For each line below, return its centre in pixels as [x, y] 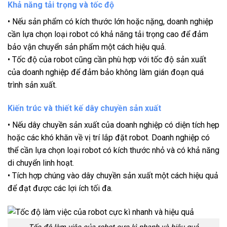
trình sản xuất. [32, 85]
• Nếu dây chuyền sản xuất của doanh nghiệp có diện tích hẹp [113, 125]
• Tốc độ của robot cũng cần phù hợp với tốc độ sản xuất [107, 60]
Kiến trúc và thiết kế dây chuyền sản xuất [84, 108]
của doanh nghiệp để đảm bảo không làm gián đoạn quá [106, 72]
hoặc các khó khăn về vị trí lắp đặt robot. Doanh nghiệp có [109, 137]
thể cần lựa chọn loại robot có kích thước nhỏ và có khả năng [113, 150]
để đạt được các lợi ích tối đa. [60, 188]
